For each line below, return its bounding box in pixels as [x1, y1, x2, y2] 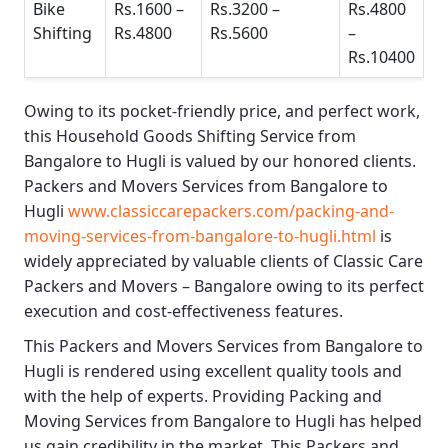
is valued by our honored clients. [166, 150, 416, 173]
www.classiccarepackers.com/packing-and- [68, 200, 394, 223]
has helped [335, 410, 422, 433]
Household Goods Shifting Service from [56, 125, 356, 148]
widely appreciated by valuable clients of [24, 250, 333, 273]
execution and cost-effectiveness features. [24, 300, 343, 323]
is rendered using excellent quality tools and [64, 360, 402, 383]
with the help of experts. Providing [24, 385, 289, 408]
